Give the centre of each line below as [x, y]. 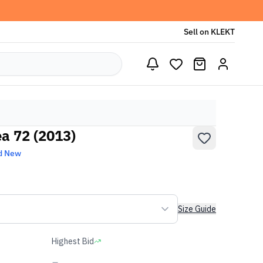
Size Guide [197, 209]
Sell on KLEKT [209, 32]
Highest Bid [73, 241]
